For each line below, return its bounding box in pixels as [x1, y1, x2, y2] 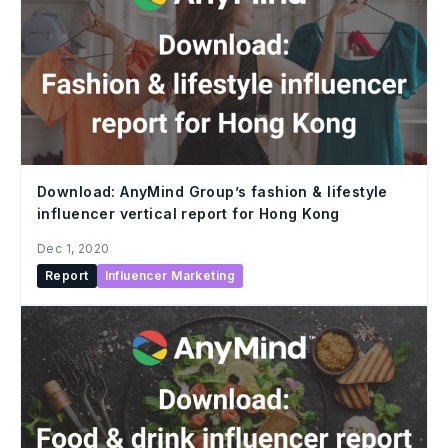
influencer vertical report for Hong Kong [37, 204, 340, 222]
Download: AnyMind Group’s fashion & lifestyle [37, 182, 388, 200]
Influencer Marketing [104, 267, 235, 283]
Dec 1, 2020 [37, 240, 110, 256]
